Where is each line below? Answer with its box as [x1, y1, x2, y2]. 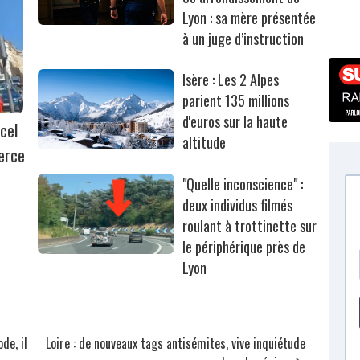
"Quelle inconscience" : [182, 173, 304, 194]
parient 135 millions [182, 89, 290, 111]
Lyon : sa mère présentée [182, 6, 317, 28]
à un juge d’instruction [182, 27, 305, 49]
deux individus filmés [182, 194, 293, 215]
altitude [182, 131, 227, 153]
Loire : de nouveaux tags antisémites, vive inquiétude [46, 333, 306, 353]
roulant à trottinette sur [182, 215, 317, 236]
